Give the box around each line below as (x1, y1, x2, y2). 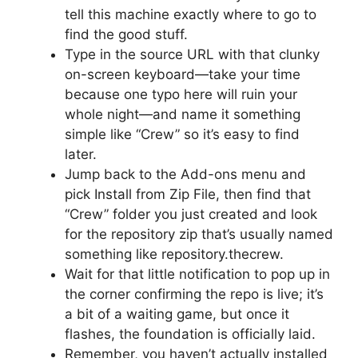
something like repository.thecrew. (65, 245, 284, 262)
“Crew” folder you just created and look (65, 205, 317, 222)
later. (65, 145, 97, 162)
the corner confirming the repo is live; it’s (65, 285, 324, 302)
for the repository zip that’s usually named (65, 225, 333, 242)
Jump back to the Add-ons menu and (65, 165, 306, 182)
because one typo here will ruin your (65, 86, 297, 102)
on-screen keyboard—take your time (65, 66, 300, 82)
